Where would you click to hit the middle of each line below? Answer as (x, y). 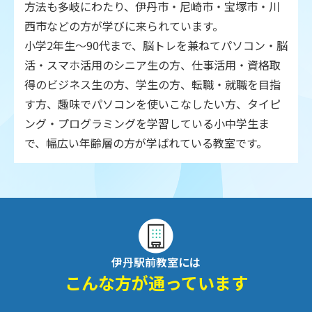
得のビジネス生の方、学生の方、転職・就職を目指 (153, 85)
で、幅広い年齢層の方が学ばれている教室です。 (146, 143)
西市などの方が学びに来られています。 (124, 26)
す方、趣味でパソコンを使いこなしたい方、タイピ (153, 104)
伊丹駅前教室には (156, 262)
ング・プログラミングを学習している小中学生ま (147, 124)
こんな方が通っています (156, 283)
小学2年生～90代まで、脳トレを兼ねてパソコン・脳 (156, 46)
